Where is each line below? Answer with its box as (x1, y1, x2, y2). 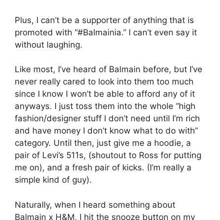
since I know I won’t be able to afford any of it (15, 89, 195, 99)
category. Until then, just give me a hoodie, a (15, 138, 191, 148)
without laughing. (15, 39, 82, 50)
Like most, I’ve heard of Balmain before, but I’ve (15, 64, 202, 75)
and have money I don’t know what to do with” (15, 126, 198, 136)
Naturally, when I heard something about (15, 199, 175, 210)
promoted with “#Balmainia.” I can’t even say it (15, 27, 197, 37)
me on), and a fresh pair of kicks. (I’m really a (15, 163, 192, 173)
